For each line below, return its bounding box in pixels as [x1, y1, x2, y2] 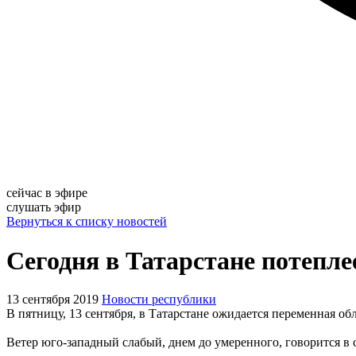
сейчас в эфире [6, 186, 87, 200]
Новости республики [102, 292, 216, 307]
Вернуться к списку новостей [6, 215, 167, 229]
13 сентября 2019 [6, 292, 99, 307]
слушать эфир [6, 200, 81, 215]
